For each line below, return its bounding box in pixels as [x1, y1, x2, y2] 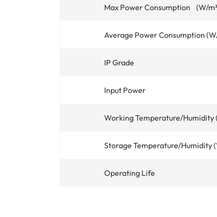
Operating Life [104, 168, 155, 178]
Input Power [104, 85, 146, 95]
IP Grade [104, 57, 134, 67]
